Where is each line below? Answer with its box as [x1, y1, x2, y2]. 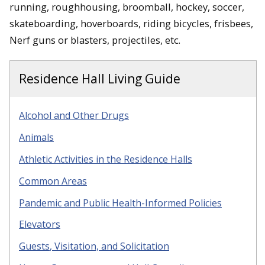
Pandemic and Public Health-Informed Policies [19, 196, 222, 209]
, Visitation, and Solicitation [50, 240, 169, 253]
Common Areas [19, 174, 87, 188]
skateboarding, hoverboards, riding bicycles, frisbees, [9, 16, 253, 30]
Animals [19, 131, 54, 144]
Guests [19, 240, 50, 253]
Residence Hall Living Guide [19, 70, 180, 88]
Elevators [19, 218, 60, 231]
